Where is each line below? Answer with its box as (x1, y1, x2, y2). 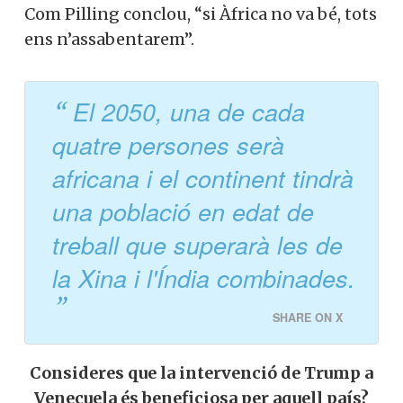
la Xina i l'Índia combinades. (52, 260, 355, 295)
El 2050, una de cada (73, 94, 305, 129)
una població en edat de (52, 193, 314, 228)
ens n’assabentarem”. (24, 29, 194, 49)
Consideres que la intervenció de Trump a (30, 362, 373, 383)
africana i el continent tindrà (52, 160, 354, 195)
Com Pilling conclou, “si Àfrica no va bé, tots (24, 4, 377, 24)
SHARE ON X (273, 309, 343, 326)
